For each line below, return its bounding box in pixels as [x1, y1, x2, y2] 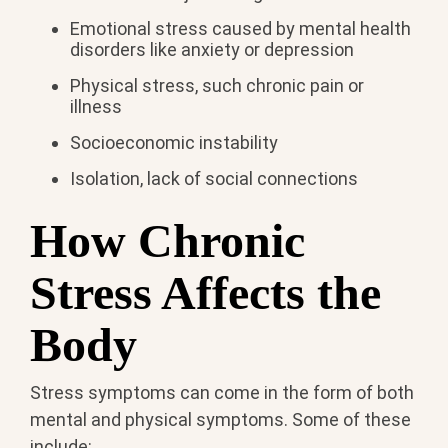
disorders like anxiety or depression [70, 39, 354, 61]
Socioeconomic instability [70, 132, 278, 154]
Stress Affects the [30, 265, 381, 319]
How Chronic [30, 213, 305, 267]
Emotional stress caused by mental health [70, 18, 411, 40]
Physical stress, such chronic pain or [70, 75, 364, 97]
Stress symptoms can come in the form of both [30, 382, 414, 404]
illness [70, 96, 122, 118]
